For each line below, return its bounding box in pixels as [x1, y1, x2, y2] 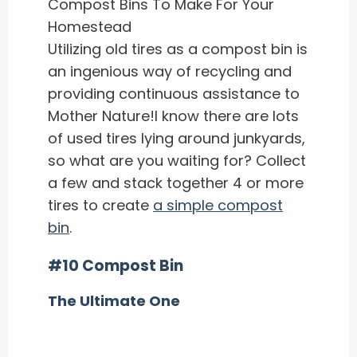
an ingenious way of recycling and [48, 61, 292, 81]
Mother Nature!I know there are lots [48, 105, 299, 126]
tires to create [48, 194, 153, 215]
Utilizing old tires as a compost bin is [48, 38, 308, 59]
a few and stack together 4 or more [48, 172, 304, 193]
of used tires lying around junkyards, [48, 127, 305, 148]
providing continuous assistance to [48, 83, 300, 104]
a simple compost [153, 194, 283, 215]
